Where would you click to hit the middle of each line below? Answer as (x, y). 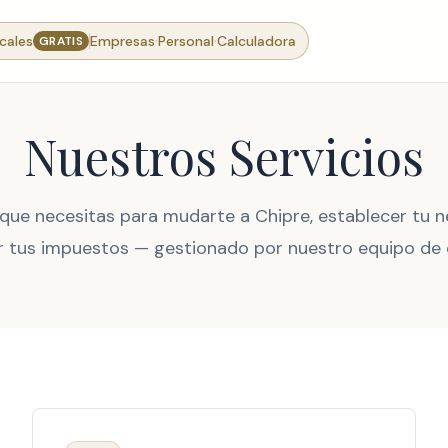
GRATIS (61, 41)
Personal (185, 41)
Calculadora (256, 41)
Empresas (122, 41)
